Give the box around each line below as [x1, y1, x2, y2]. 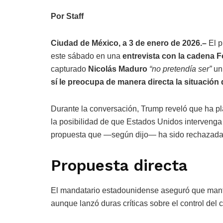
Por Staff [51, 12, 84, 21]
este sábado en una [51, 52, 122, 61]
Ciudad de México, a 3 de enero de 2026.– [51, 39, 207, 48]
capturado [51, 65, 88, 74]
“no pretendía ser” [149, 65, 212, 74]
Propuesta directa [51, 156, 188, 175]
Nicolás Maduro [88, 65, 147, 74]
